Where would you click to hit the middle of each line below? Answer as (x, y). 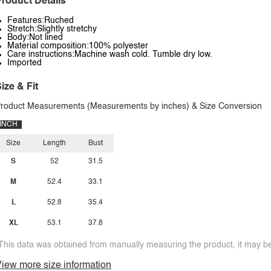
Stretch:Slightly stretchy (52, 29)
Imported (24, 63)
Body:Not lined (35, 38)
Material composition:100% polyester (78, 46)
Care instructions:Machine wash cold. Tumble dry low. (110, 54)
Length (54, 143)
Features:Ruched (41, 21)
